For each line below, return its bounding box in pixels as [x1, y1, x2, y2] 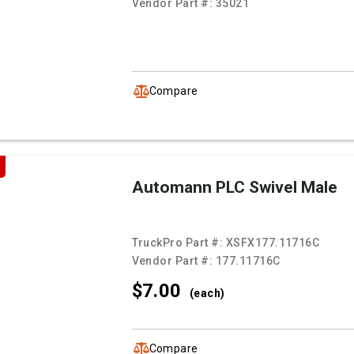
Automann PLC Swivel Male [131, 178, 337, 198]
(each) [189, 287, 225, 300]
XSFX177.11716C [225, 236, 320, 250]
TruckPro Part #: [131, 236, 226, 250]
